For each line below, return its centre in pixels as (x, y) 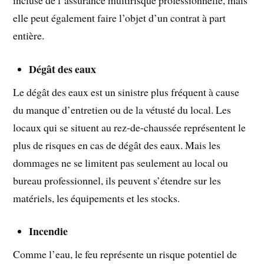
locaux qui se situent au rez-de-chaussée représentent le (130, 127)
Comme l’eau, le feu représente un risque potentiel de (125, 254)
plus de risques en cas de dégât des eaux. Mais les (117, 145)
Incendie (49, 231)
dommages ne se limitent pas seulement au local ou (121, 162)
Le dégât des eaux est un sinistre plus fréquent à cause (126, 92)
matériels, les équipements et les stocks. (97, 198)
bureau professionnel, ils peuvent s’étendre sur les (117, 180)
